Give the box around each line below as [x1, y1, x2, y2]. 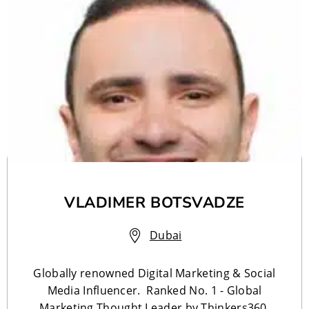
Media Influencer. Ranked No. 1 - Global [47, 282, 262, 298]
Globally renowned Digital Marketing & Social [33, 265, 276, 281]
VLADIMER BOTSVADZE [64, 192, 245, 213]
